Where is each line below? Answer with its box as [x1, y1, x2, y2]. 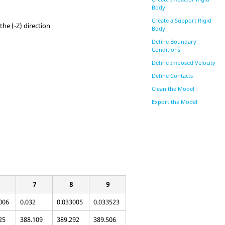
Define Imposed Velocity [151, 59, 215, 66]
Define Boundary [151, 38, 196, 45]
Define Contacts [151, 72, 193, 79]
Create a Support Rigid [151, 17, 211, 24]
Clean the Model [151, 85, 194, 92]
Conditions [151, 46, 180, 53]
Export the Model [151, 98, 197, 105]
